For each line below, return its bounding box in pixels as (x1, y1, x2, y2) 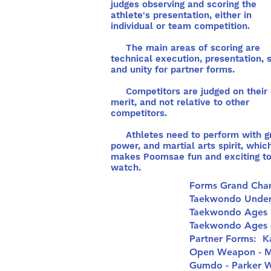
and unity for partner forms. (111, 64, 247, 75)
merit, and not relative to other (111, 97, 249, 108)
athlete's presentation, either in (111, 10, 252, 21)
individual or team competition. (111, 21, 250, 31)
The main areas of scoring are (111, 42, 260, 53)
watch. (111, 162, 144, 173)
